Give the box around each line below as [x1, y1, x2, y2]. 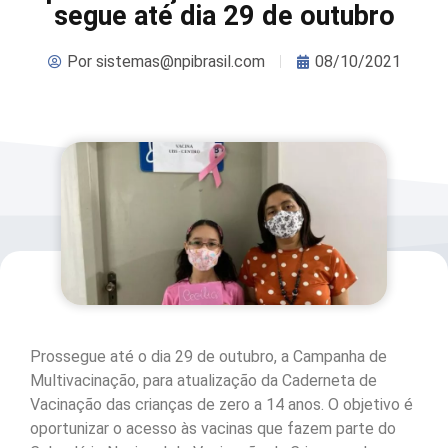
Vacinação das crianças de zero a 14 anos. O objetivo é [30, 395, 413, 415]
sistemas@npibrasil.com [91, 51, 265, 71]
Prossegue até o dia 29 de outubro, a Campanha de [30, 347, 387, 367]
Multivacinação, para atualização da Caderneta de [30, 371, 377, 391]
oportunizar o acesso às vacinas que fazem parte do [30, 419, 396, 439]
